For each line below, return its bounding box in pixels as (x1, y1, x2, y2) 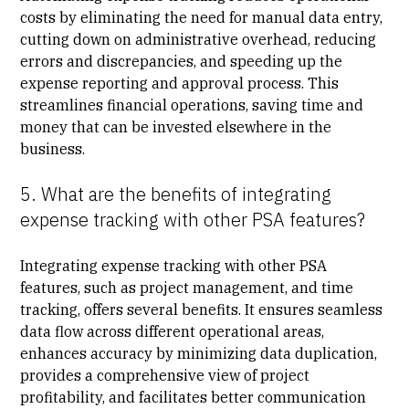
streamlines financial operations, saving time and (20, 95, 364, 114)
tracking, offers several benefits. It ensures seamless (20, 299, 383, 319)
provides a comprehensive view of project (20, 365, 310, 384)
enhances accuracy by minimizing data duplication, (20, 343, 378, 362)
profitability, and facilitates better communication (20, 387, 367, 406)
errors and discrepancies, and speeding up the (20, 51, 343, 70)
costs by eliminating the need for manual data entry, (20, 7, 383, 26)
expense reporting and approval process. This (20, 73, 340, 92)
